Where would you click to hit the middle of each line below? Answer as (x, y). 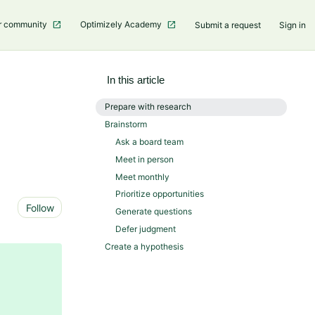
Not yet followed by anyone (136, 205)
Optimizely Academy (122, 24)
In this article (136, 80)
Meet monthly (142, 176)
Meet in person (144, 159)
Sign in (292, 25)
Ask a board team (149, 141)
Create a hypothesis (144, 246)
